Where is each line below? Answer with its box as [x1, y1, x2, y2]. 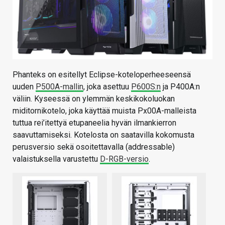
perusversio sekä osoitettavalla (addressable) [13, 142, 175, 152]
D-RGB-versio [100, 154, 149, 164]
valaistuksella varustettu [13, 154, 100, 164]
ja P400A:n [161, 81, 200, 91]
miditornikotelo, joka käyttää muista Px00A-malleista [13, 105, 196, 116]
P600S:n [131, 81, 161, 91]
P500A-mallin [36, 81, 83, 91]
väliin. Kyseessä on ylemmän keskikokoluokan [13, 93, 175, 103]
